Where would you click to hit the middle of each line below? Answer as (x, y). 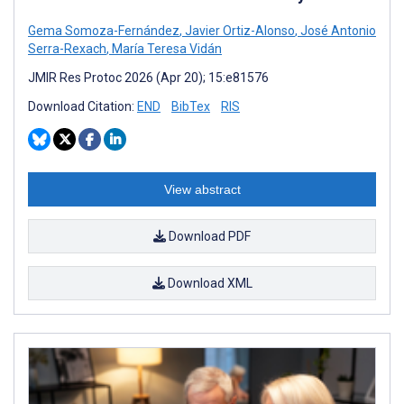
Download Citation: (83, 106)
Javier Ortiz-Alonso (239, 30)
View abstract (202, 189)
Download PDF (208, 236)
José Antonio (337, 30)
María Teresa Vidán (165, 48)
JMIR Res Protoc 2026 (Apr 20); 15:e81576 (148, 77)
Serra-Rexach (67, 48)
